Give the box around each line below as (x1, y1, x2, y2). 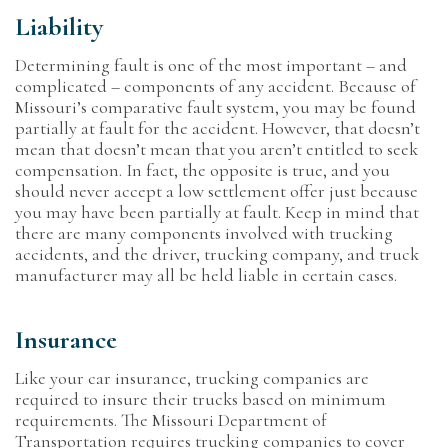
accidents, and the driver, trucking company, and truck (15, 243, 419, 265)
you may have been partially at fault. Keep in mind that (15, 201, 419, 223)
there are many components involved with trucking (15, 222, 393, 244)
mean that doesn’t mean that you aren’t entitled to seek (15, 138, 418, 160)
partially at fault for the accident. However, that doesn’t (15, 117, 420, 139)
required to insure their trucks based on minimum (15, 388, 386, 410)
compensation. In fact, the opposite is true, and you (15, 159, 390, 181)
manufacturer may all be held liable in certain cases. (15, 264, 401, 286)
